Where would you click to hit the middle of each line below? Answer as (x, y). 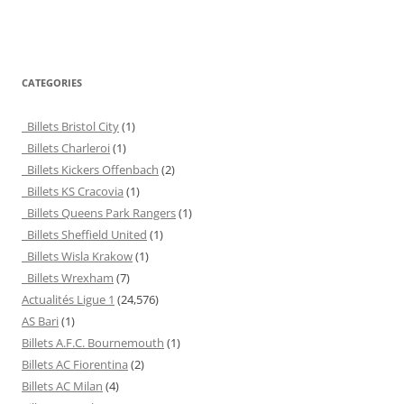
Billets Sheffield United (84, 234)
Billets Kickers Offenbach (90, 169)
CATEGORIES (52, 82)
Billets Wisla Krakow (77, 256)
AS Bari (40, 321)
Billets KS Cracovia (73, 191)
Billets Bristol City (70, 126)
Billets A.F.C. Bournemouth (93, 342)
